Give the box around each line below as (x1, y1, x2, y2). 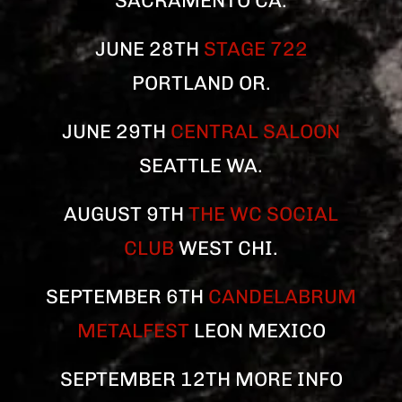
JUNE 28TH (94, 37, 204, 61)
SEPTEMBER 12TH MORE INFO (59, 367, 343, 391)
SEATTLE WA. (139, 153, 263, 178)
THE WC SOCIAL (188, 202, 338, 226)
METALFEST (76, 319, 189, 343)
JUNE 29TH (62, 119, 170, 144)
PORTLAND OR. (131, 71, 271, 95)
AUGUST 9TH (64, 202, 188, 226)
